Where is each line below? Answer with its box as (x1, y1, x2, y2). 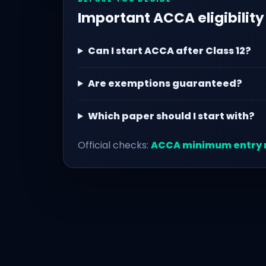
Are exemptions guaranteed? (87, 77, 242, 90)
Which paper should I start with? (87, 109, 255, 123)
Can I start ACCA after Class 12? (87, 44, 251, 58)
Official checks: (78, 138, 151, 152)
